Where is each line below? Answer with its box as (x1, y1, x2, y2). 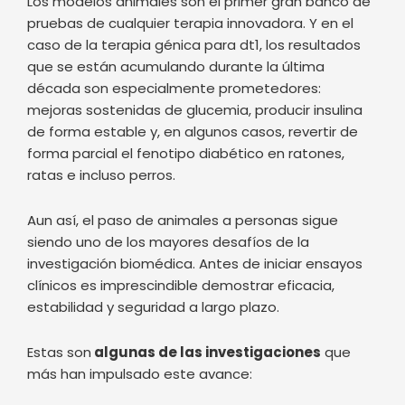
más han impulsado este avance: (27, 250, 252, 270)
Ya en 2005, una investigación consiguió (27, 363, 294, 382)
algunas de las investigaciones (91, 229, 321, 249)
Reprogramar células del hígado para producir (27, 296, 373, 316)
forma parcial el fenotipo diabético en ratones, (27, 29, 344, 49)
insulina (27, 317, 85, 337)
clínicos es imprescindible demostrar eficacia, (27, 162, 334, 182)
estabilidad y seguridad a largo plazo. (27, 184, 279, 203)
